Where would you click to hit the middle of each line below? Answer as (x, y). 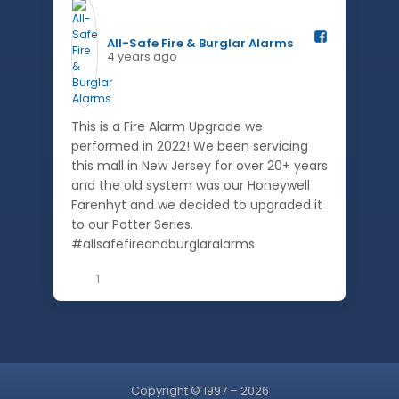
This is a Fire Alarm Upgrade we (167, 126)
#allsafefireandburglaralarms (163, 244)
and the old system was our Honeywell (191, 185)
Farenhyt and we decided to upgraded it (197, 205)
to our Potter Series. (132, 224)
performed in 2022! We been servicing (190, 146)
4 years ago (142, 57)
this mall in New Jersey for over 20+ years (199, 166)
